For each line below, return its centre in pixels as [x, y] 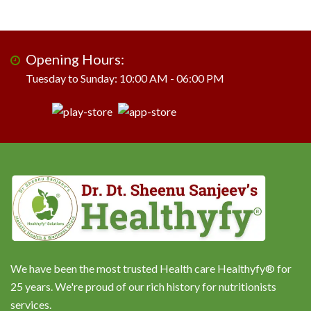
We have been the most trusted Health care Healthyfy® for [151, 269]
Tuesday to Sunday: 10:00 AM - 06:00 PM [128, 78]
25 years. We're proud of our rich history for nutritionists [143, 287]
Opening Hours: [75, 59]
